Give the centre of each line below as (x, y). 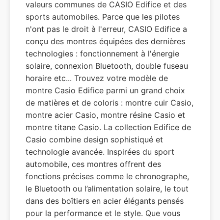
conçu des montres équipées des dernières (105, 41)
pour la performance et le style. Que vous (103, 213)
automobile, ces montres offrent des (93, 164)
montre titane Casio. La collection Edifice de (108, 127)
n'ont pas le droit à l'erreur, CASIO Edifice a (106, 29)
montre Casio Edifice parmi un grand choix (105, 90)
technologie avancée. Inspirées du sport (100, 152)
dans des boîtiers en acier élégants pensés (105, 201)
